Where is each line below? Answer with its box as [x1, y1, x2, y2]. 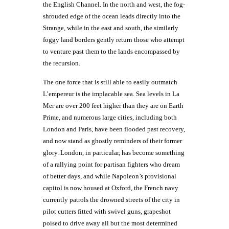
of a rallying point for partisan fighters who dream [43, 161, 180, 168]
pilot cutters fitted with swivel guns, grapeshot [43, 208, 171, 215]
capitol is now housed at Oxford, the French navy [43, 184, 178, 192]
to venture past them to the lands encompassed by [43, 48, 180, 55]
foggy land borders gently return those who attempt [43, 36, 185, 43]
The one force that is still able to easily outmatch [43, 78, 177, 86]
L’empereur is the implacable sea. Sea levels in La [43, 90, 179, 98]
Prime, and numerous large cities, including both [43, 113, 177, 121]
